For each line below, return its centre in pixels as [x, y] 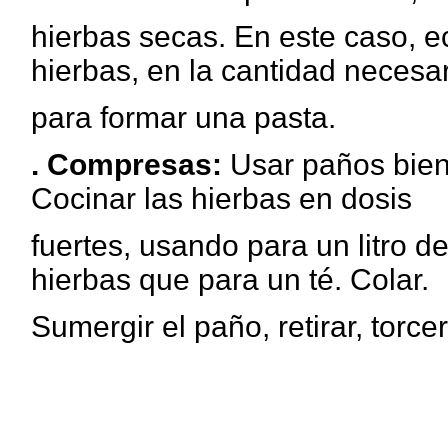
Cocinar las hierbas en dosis [221, 198]
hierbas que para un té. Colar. [229, 279]
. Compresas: [126, 164]
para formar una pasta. [183, 117]
